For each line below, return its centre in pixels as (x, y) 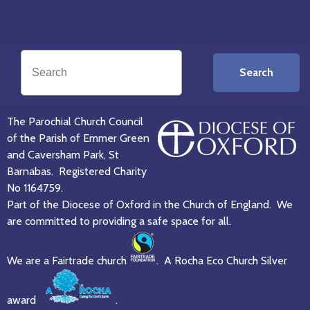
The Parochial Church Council (75, 122)
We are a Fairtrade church (68, 261)
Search (256, 73)
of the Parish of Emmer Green (78, 138)
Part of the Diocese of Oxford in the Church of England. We (150, 205)
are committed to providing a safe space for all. (119, 221)
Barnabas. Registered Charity (77, 172)
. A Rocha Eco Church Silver (222, 261)
